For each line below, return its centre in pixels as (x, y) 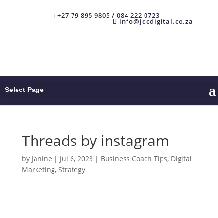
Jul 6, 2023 (76, 158)
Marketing (38, 169)
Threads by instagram (95, 140)
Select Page (24, 89)
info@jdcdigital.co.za (156, 21)
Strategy (72, 169)
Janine (42, 158)
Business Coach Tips (134, 158)
